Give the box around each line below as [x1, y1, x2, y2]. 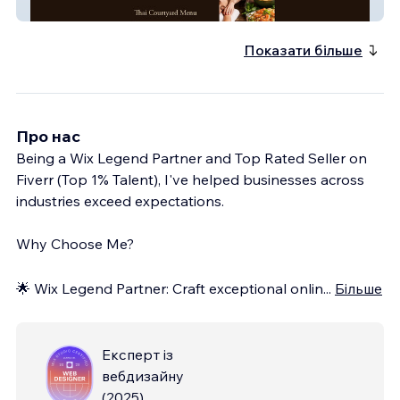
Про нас [16, 125, 80, 146]
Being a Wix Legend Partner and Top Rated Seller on [16, 148, 367, 167]
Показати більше [244, 40, 362, 59]
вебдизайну [102, 366, 184, 385]
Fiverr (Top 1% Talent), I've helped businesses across [16, 170, 364, 188]
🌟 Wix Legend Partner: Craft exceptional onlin [16, 279, 323, 297]
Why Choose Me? [16, 234, 134, 253]
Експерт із [102, 345, 173, 363]
